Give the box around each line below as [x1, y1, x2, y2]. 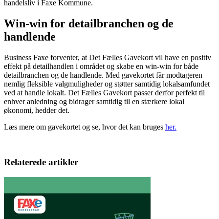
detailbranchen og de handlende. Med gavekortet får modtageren [4, 70, 202, 79]
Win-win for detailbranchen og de [4, 17, 174, 30]
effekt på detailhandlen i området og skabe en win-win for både [4, 62, 198, 70]
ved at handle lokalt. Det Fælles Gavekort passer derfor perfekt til [4, 88, 205, 97]
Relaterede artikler [4, 157, 78, 168]
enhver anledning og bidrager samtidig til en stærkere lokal [4, 97, 184, 106]
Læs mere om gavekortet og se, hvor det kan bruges [4, 122, 165, 131]
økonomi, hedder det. [4, 106, 69, 114]
